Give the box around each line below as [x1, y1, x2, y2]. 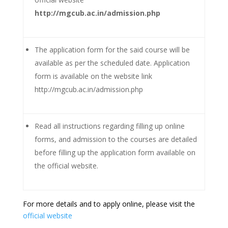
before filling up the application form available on [35, 148, 195, 157]
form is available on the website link [35, 71, 152, 81]
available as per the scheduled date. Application [35, 58, 190, 68]
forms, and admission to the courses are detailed [35, 134, 197, 144]
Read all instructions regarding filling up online [35, 121, 185, 131]
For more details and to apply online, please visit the [22, 199, 195, 209]
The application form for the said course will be [35, 45, 190, 54]
